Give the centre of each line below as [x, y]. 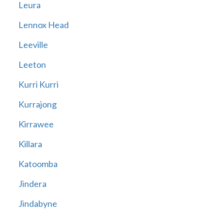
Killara [30, 144]
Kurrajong [37, 104]
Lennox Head [43, 25]
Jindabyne [38, 204]
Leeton [32, 65]
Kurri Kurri [38, 85]
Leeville [33, 45]
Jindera [32, 184]
